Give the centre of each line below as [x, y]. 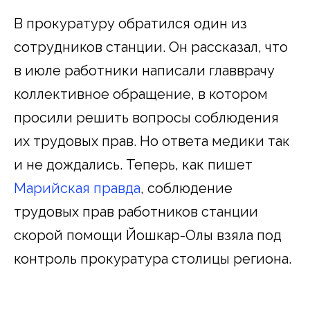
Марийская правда [77, 188]
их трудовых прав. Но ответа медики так [152, 141]
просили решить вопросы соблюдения [146, 117]
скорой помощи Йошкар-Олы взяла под [148, 235]
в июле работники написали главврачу [144, 70]
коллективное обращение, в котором [141, 94]
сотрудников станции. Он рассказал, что [151, 47]
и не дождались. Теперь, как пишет [133, 164]
